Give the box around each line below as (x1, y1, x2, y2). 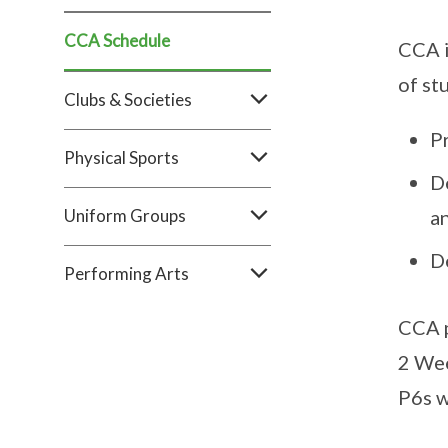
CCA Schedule (64, 30, 170, 51)
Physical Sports (64, 147, 179, 168)
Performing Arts (64, 263, 189, 284)
